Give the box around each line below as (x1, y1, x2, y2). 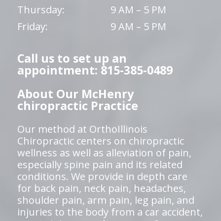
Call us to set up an (17, 50, 127, 66)
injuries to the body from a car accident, (17, 205, 203, 219)
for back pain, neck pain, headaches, (17, 182, 186, 195)
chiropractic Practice (17, 98, 138, 113)
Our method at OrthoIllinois (17, 122, 147, 136)
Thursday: (17, 3, 65, 16)
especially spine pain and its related (17, 158, 183, 171)
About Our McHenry (17, 86, 134, 102)
